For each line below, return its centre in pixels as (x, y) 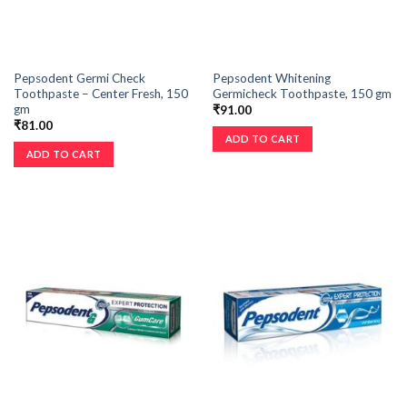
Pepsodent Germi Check (79, 78)
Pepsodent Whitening (271, 78)
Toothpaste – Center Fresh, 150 (100, 93)
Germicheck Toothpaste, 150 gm (302, 93)
